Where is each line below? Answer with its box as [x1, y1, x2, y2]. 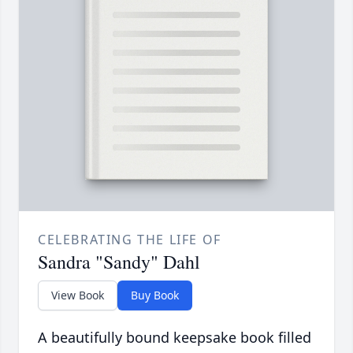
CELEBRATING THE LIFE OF [38, 231, 221, 249]
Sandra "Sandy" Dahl [38, 249, 200, 275]
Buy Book [131, 288, 179, 303]
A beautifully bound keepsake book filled [38, 328, 311, 347]
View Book [51, 288, 104, 303]
